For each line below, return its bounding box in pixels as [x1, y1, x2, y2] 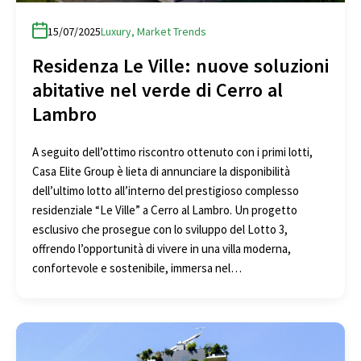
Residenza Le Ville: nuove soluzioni [32, 52, 329, 78]
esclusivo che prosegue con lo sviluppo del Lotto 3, [32, 221, 288, 237]
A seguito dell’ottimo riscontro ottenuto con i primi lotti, [32, 143, 313, 160]
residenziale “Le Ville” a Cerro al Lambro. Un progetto [32, 201, 297, 218]
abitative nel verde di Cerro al [32, 77, 283, 102]
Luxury [101, 23, 131, 39]
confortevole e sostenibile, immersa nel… [32, 259, 242, 276]
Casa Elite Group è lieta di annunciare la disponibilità [32, 163, 290, 179]
